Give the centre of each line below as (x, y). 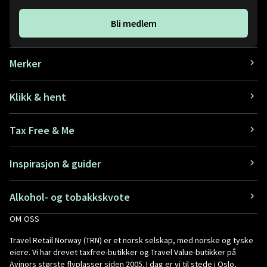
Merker (25, 63)
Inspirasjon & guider (55, 164)
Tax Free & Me (42, 130)
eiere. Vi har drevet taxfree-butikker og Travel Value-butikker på (123, 252)
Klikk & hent (38, 97)
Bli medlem (133, 23)
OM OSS (25, 219)
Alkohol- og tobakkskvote (70, 197)
